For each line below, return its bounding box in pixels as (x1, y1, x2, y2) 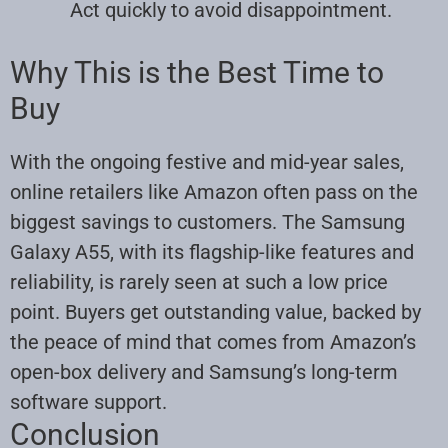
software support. (10, 389, 167, 414)
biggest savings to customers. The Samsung (10, 209, 405, 234)
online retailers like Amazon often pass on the (10, 179, 418, 204)
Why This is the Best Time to (10, 54, 384, 90)
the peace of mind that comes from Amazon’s (10, 329, 416, 354)
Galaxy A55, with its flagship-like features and (10, 239, 414, 264)
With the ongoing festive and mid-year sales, (10, 149, 404, 174)
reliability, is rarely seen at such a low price (10, 269, 388, 294)
